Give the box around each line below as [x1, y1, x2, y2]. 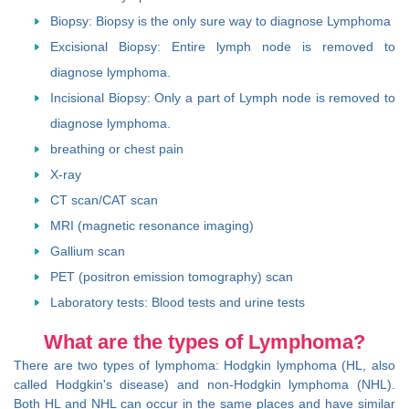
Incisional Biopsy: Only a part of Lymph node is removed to [50, 90, 395, 106]
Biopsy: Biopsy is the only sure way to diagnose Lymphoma [50, 14, 391, 29]
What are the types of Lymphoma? [44, 330, 365, 354]
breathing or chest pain [50, 142, 184, 157]
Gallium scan [50, 244, 125, 259]
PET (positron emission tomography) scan [50, 269, 293, 285]
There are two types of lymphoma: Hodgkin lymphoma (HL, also [14, 358, 395, 373]
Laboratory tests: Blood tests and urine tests [50, 295, 305, 310]
